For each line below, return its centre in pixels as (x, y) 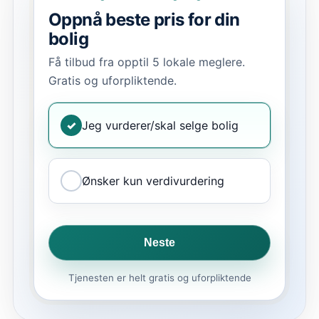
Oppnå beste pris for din (144, 20)
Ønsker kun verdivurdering (153, 181)
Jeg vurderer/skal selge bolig (160, 125)
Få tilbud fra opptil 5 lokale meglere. (147, 62)
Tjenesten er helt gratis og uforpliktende (159, 277)
